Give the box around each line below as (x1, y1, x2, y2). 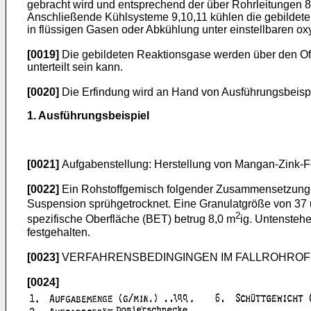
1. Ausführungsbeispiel (27, 110, 149, 122)
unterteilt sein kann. (27, 61, 123, 74)
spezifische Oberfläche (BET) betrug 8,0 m (27, 213, 235, 226)
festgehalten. (27, 226, 90, 238)
